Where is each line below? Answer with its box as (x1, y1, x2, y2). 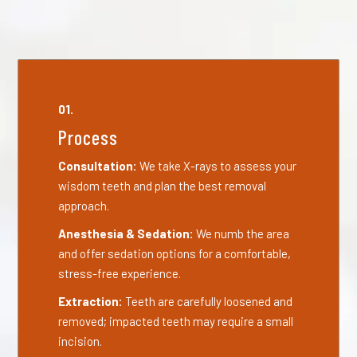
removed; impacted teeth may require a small (58, 314, 294, 328)
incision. (58, 334, 103, 348)
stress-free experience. (58, 266, 182, 280)
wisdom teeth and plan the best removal (58, 178, 267, 193)
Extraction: (58, 294, 126, 308)
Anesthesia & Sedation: (58, 226, 197, 241)
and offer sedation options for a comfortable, (58, 246, 292, 261)
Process (58, 126, 119, 149)
